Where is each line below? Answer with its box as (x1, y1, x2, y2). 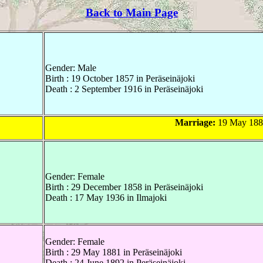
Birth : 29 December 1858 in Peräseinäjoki (45, 182, 203, 193)
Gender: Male (45, 63, 96, 73)
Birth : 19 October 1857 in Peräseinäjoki (45, 73, 195, 84)
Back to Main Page (85, 6, 178, 19)
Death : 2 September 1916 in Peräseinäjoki (45, 84, 203, 95)
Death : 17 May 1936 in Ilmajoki (45, 193, 167, 203)
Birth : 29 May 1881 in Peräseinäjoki (45, 247, 182, 258)
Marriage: (174, 117, 215, 128)
